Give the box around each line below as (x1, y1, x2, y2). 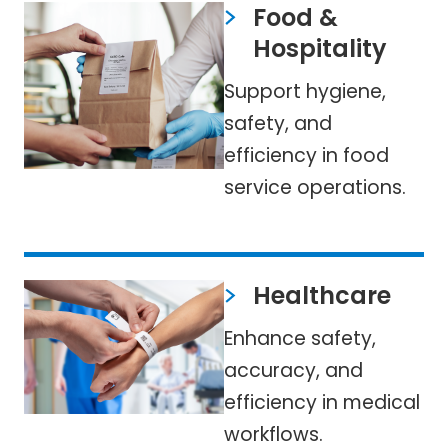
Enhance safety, (224, 325, 376, 353)
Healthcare (252, 279, 391, 313)
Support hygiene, (224, 77, 386, 105)
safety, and (224, 109, 332, 137)
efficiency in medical (224, 389, 420, 417)
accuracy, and (224, 357, 363, 385)
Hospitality (252, 31, 386, 65)
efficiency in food (224, 141, 389, 169)
